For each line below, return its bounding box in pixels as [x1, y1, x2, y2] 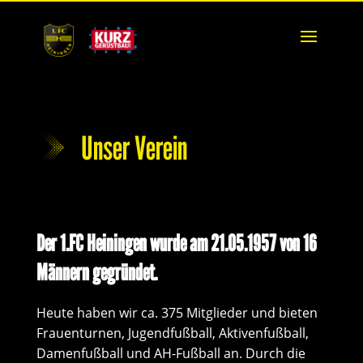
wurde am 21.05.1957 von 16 [146, 229, 317, 257]
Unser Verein [80, 128, 187, 167]
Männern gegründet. [36, 258, 157, 286]
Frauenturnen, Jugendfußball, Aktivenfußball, [36, 324, 309, 342]
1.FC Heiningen [59, 229, 147, 257]
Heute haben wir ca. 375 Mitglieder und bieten [36, 304, 318, 322]
